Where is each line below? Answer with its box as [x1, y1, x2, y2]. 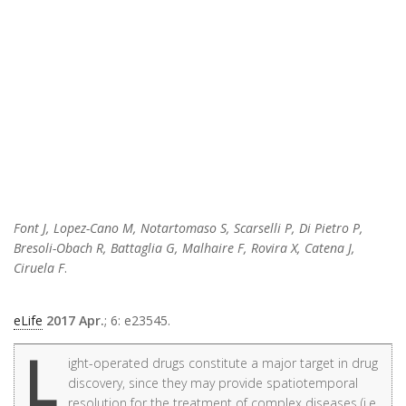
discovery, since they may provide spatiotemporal [68, 374, 358, 392]
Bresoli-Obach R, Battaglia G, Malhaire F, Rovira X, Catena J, [14, 239, 355, 257]
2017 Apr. [46, 312, 104, 330]
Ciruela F [14, 259, 64, 277]
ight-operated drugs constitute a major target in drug [68, 354, 378, 372]
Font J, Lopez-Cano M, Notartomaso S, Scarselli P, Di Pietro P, [14, 219, 363, 237]
